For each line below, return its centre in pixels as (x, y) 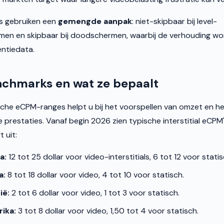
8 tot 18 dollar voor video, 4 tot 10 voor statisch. (95, 175)
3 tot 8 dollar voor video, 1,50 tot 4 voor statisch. (107, 211)
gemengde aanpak (95, 21)
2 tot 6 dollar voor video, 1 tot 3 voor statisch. (94, 193)
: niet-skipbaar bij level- (174, 21)
